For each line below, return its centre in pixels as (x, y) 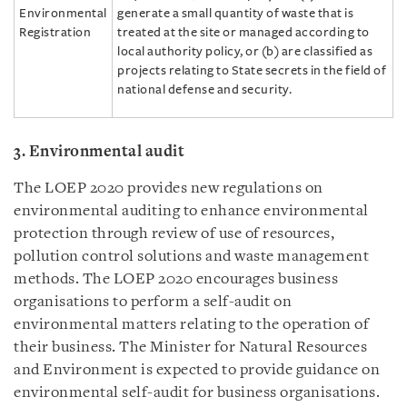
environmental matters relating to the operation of (191, 324)
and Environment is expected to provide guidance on (197, 370)
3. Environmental (78, 152)
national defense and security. (204, 89)
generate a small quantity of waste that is (235, 13)
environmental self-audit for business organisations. (197, 392)
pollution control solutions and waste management (191, 256)
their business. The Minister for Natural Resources (190, 347)
